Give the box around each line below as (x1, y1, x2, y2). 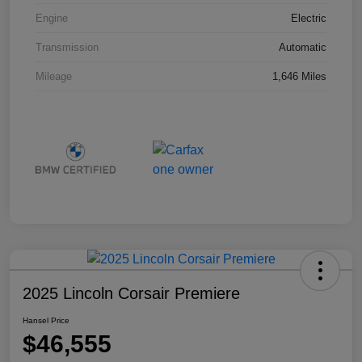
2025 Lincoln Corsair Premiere (23, 284, 240, 303)
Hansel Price (23, 316, 69, 326)
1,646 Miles (272, 69, 326, 82)
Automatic (279, 40, 326, 53)
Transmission (36, 40, 99, 53)
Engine (36, 11, 68, 24)
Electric (291, 11, 326, 24)
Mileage (36, 69, 72, 82)
